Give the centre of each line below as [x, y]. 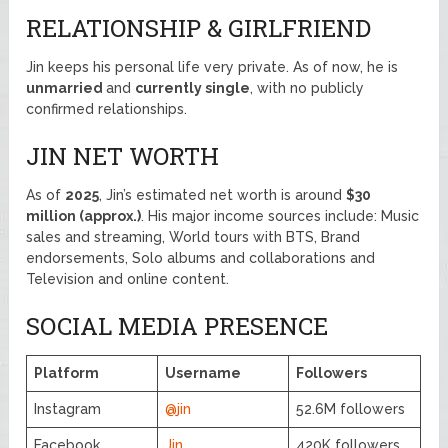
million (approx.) [84, 215]
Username [203, 372]
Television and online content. [128, 278]
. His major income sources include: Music [280, 215]
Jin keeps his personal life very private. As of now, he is [212, 66]
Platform [67, 372]
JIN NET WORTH [123, 155]
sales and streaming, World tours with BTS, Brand [193, 236]
